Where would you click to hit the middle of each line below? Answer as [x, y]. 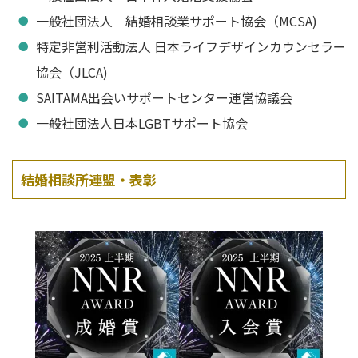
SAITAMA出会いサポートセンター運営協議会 [164, 97]
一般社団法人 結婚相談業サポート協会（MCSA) [177, 21]
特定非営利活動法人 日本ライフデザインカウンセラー [191, 46]
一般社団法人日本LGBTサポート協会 [142, 123]
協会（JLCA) [72, 72]
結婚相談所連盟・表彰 [89, 179]
